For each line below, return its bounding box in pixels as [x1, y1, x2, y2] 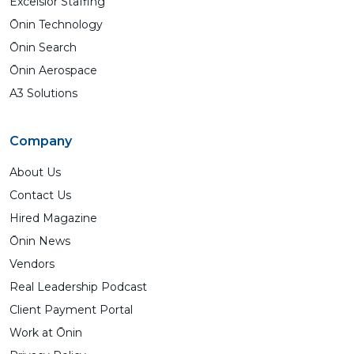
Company [9, 134, 72, 149]
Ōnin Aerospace [9, 63, 97, 77]
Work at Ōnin [9, 326, 82, 340]
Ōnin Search [9, 40, 77, 55]
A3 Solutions [9, 86, 77, 100]
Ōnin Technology [9, 17, 103, 32]
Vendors [9, 257, 55, 271]
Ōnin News [9, 234, 70, 248]
